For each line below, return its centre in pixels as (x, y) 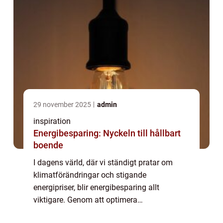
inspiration (52, 121)
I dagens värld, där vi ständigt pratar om (103, 163)
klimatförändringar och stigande (90, 175)
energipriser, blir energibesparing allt (96, 187)
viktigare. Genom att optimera (85, 200)
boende (48, 145)
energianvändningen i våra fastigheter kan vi (111, 212)
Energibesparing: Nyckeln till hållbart (107, 133)
